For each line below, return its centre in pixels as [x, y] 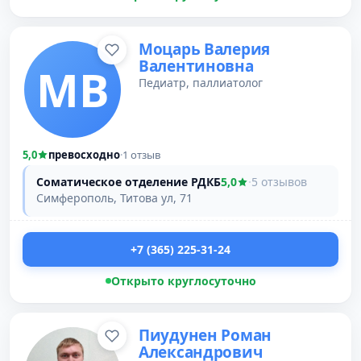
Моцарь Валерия [205, 49]
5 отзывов [279, 182]
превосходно [84, 155]
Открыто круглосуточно [183, 281]
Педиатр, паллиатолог [201, 83]
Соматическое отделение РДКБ [129, 182]
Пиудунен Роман [205, 335]
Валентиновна [196, 66]
